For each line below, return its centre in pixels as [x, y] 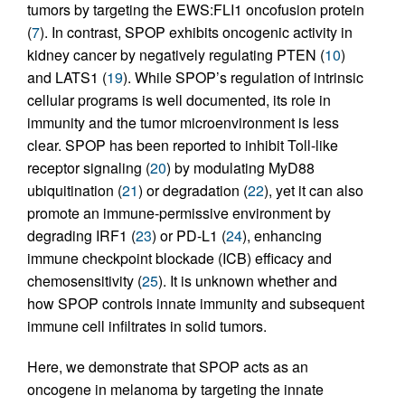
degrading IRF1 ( [81, 236]
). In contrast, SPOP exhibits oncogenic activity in [196, 33]
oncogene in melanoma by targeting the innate [175, 390]
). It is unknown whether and [248, 281]
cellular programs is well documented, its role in [179, 100]
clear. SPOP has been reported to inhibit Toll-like [183, 146]
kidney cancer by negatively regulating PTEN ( [176, 55]
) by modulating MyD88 [240, 168]
